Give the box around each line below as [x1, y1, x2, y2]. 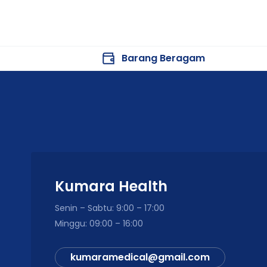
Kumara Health [55, 176, 167, 196]
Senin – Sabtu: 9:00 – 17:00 [55, 202, 164, 214]
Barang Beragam [122, 51, 206, 65]
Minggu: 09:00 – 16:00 [55, 218, 143, 229]
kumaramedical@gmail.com [70, 250, 210, 264]
